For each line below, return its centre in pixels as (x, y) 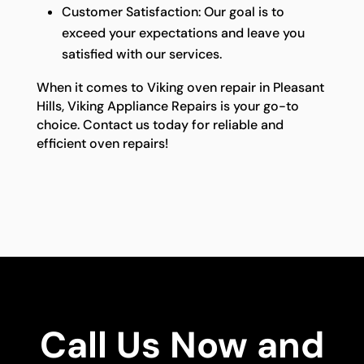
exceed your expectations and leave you (183, 33)
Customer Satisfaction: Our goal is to (173, 12)
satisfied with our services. (141, 54)
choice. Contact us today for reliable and (160, 125)
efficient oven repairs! (102, 144)
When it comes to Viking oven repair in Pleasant (180, 88)
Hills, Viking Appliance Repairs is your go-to (167, 106)
